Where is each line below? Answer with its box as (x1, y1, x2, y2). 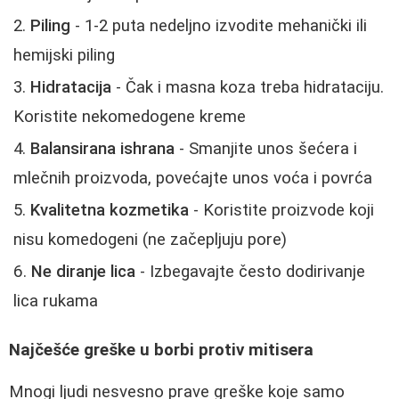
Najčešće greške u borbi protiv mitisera (9, 339, 313, 360)
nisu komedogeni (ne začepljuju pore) (13, 230, 287, 250)
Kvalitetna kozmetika (30, 200, 189, 221)
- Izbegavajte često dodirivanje (135, 262, 365, 282)
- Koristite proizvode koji (189, 200, 374, 221)
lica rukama (13, 291, 98, 312)
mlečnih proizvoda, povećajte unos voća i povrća (13, 168, 372, 189)
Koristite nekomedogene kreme (13, 107, 246, 127)
